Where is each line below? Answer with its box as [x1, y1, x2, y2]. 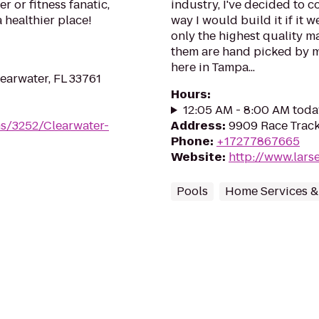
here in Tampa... [171, 59, 255, 75]
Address [171, 117, 222, 134]
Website [171, 149, 222, 165]
